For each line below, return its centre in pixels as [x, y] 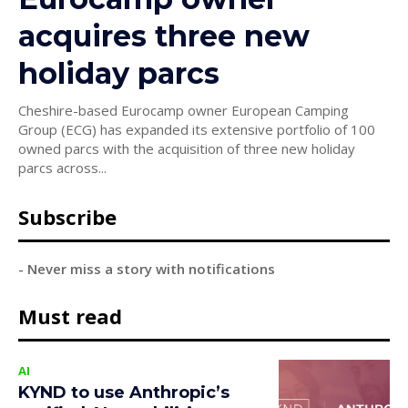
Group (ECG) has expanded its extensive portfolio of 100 [197, 129]
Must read [70, 316]
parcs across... [62, 167]
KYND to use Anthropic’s [124, 392]
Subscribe [67, 216]
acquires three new [164, 36]
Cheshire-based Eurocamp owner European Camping [184, 110]
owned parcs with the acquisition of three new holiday [187, 148]
